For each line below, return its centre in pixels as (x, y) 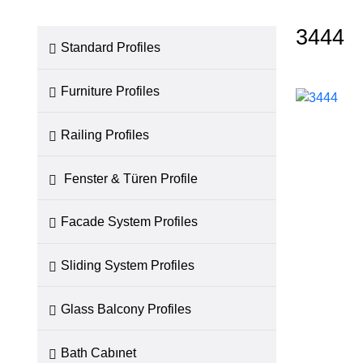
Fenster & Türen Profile (130, 178)
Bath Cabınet (99, 352)
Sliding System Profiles (128, 265)
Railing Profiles (105, 134)
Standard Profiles (111, 47)
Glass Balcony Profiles (126, 308)
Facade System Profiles (130, 222)
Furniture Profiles (111, 91)
